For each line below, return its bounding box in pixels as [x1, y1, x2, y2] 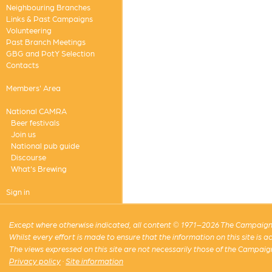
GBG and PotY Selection [5, 49, 95, 58]
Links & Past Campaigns [5, 14, 93, 23]
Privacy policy [9, 256, 61, 266]
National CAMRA [5, 106, 67, 115]
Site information [66, 256, 124, 266]
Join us [10, 129, 36, 138]
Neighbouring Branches [5, 2, 90, 12]
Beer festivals [10, 118, 59, 127]
